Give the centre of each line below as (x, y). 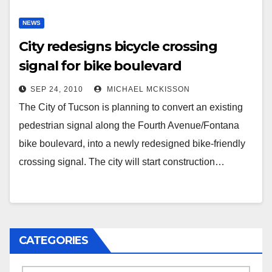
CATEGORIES (53, 241)
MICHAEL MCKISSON (147, 90)
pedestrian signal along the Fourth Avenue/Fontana (129, 126)
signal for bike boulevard (100, 66)
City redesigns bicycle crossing (118, 47)
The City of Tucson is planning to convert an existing (131, 107)
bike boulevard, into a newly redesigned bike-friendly (132, 144)
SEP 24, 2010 (57, 90)
